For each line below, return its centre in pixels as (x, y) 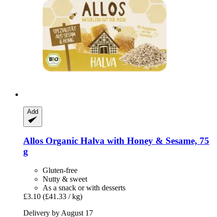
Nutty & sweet (65, 179)
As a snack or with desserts (84, 188)
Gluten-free (60, 170)
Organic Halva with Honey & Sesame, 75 (126, 141)
